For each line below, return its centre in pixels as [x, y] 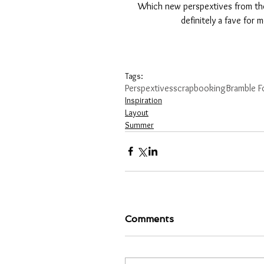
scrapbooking [199, 88]
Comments [149, 219]
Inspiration [143, 100]
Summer [139, 125]
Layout [137, 112]
